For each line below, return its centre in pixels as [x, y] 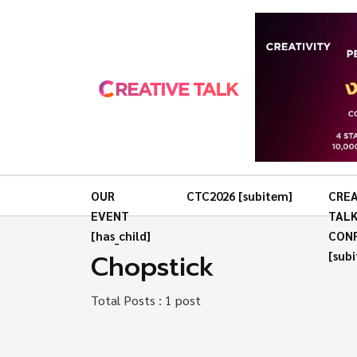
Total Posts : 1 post [146, 300]
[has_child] [121, 236]
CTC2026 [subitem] [239, 196]
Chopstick [153, 268]
